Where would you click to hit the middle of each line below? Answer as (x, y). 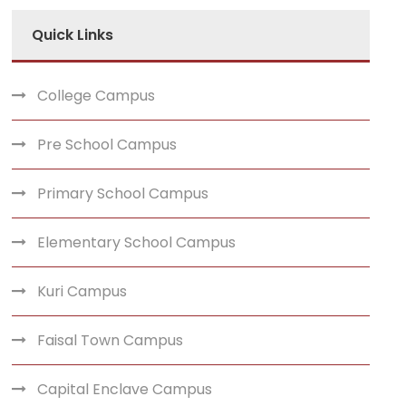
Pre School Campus (107, 144)
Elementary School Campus (137, 242)
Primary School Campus (123, 193)
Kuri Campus (82, 291)
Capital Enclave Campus (125, 389)
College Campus (97, 95)
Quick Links (73, 34)
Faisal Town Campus (111, 340)
